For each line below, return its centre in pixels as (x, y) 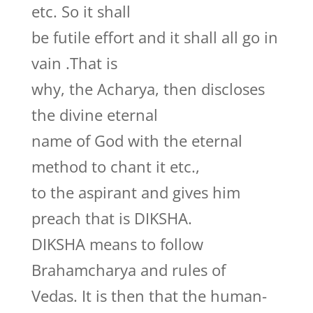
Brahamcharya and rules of (128, 270)
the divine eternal (94, 115)
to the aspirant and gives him (136, 192)
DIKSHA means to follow (117, 244)
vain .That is (74, 63)
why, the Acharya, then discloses (148, 89)
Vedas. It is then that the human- (149, 296)
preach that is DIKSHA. (111, 218)
